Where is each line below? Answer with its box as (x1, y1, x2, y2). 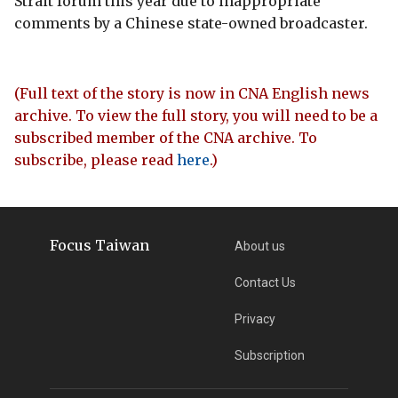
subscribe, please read (14, 150, 177, 169)
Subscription (235, 347, 306, 362)
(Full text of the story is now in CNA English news (14, 84, 370, 102)
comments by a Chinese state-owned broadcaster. (14, 13, 368, 32)
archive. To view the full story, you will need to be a (14, 106, 378, 124)
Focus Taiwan (49, 235, 149, 254)
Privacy (235, 311, 276, 326)
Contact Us (235, 275, 297, 290)
